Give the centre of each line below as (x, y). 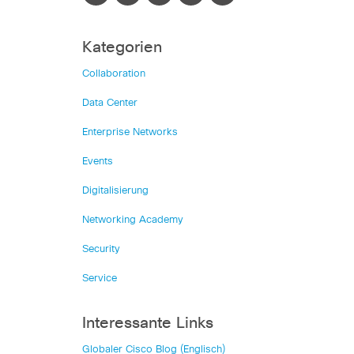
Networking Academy (133, 220)
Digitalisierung (115, 191)
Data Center (110, 103)
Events (98, 162)
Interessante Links (148, 323)
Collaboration (114, 74)
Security (101, 249)
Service (100, 279)
